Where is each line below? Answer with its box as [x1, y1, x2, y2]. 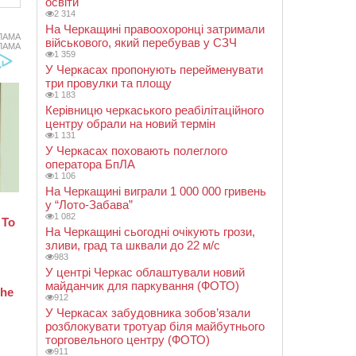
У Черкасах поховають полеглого [45, 144, 227, 157]
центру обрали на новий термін [45, 117, 215, 130]
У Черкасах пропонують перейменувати [45, 63, 263, 76]
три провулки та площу [45, 76, 172, 90]
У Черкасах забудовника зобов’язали [45, 306, 250, 319]
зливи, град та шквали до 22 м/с [45, 238, 220, 252]
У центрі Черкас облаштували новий [45, 265, 245, 279]
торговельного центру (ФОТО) [45, 333, 210, 346]
